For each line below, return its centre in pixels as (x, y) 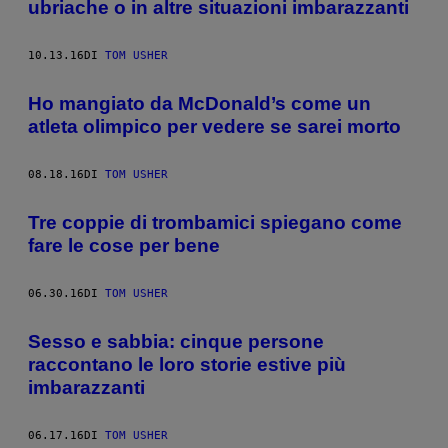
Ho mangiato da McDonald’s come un (199, 103)
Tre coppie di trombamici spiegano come (215, 222)
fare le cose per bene (124, 245)
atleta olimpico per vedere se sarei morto (214, 126)
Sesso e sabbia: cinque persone (176, 341)
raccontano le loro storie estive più (187, 364)
